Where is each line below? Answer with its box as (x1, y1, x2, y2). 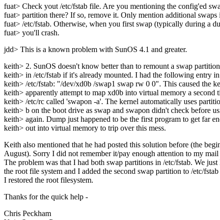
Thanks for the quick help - (4, 192, 88, 201)
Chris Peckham (4, 209, 51, 218)
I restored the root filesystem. (4, 176, 93, 185)
